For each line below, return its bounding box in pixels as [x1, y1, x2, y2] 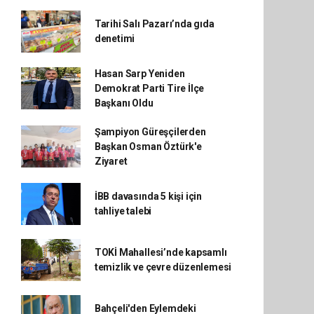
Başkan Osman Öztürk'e [94, 140, 202, 152]
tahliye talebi [94, 205, 152, 217]
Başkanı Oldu [94, 97, 153, 109]
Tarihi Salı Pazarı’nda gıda [94, 18, 214, 29]
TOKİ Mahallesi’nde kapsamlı [94, 246, 227, 258]
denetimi [94, 32, 135, 44]
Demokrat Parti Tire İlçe [94, 82, 205, 94]
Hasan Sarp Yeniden [94, 67, 185, 79]
